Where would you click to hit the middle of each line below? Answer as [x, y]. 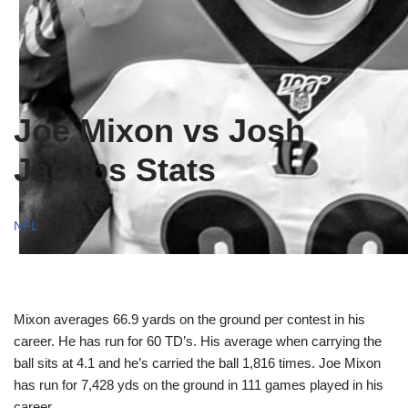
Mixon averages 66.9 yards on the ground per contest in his [189, 319]
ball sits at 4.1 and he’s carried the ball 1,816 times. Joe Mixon [197, 363]
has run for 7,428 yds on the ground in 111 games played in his [199, 385]
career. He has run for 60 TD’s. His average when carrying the [198, 341]
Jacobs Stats [115, 170]
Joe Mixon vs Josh [159, 131]
